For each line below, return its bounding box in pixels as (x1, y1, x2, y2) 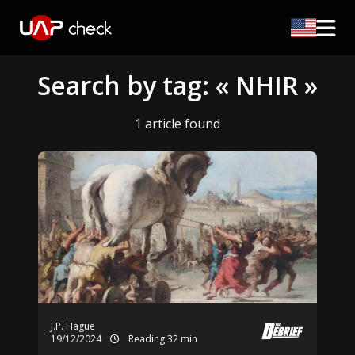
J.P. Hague (51, 319, 95, 333)
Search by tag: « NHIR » (37, 68, 318, 102)
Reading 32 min (126, 332, 197, 345)
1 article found (135, 115, 220, 132)
